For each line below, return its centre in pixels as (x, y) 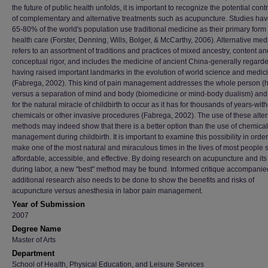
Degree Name (36, 229)
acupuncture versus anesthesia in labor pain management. (107, 191)
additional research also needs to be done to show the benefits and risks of (133, 180)
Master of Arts (34, 240)
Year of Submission (48, 204)
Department (33, 253)
